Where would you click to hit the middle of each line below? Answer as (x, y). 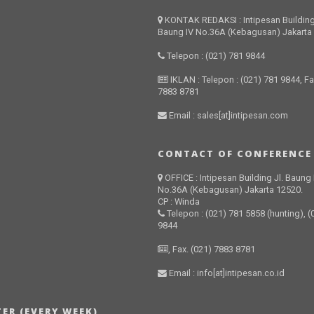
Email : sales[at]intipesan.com (228, 115)
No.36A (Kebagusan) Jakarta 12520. (231, 190)
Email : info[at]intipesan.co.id (226, 273)
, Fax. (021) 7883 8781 (212, 249)
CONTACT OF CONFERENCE (235, 153)
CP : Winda (179, 202)
